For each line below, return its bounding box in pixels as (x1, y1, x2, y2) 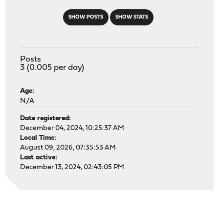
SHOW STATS (115, 14, 148, 20)
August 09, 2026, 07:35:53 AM (20, 144, 116, 152)
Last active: (20, 153, 58, 161)
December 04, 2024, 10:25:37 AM (20, 124, 125, 132)
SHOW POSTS (68, 14, 103, 20)
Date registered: (20, 114, 71, 122)
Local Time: (20, 134, 57, 142)
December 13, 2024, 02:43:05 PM (20, 163, 125, 171)
